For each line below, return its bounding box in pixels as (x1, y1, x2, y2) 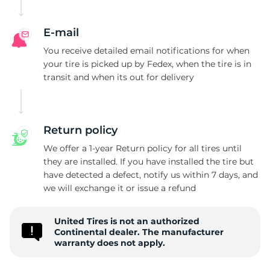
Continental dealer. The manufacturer (54, 227, 224, 237)
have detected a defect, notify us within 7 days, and (43, 169, 258, 180)
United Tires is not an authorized (54, 216, 199, 227)
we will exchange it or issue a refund (43, 183, 196, 193)
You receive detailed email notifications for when (43, 45, 250, 56)
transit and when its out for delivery (43, 72, 194, 83)
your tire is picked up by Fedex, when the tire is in (43, 58, 251, 69)
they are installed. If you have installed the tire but (43, 156, 254, 167)
